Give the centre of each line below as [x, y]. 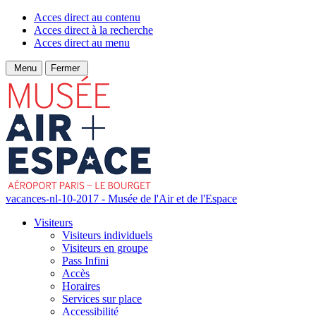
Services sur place [102, 299]
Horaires [81, 286]
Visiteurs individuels [107, 235]
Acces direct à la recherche [93, 30]
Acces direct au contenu [87, 17]
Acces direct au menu [82, 43]
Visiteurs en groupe [105, 248]
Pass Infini [85, 261]
